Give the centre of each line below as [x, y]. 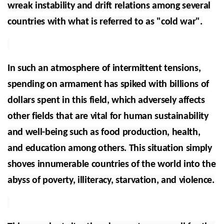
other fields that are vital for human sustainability [108, 117]
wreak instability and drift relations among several [109, 6]
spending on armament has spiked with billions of [108, 85]
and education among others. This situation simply [110, 149]
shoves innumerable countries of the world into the [112, 165]
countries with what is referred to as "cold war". [105, 22]
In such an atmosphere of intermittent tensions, [104, 69]
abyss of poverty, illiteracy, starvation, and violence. [111, 181]
